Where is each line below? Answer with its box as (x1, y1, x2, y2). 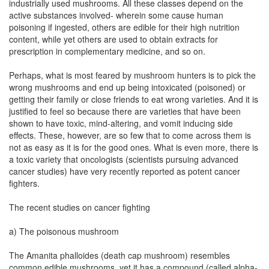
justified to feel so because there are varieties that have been (9, 105, 241, 117)
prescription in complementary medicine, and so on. (9, 45, 205, 57)
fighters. (9, 177, 40, 189)
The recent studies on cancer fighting (9, 201, 150, 213)
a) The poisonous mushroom (9, 225, 119, 237)
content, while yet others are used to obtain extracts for (9, 33, 218, 45)
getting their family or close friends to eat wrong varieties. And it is (9, 93, 258, 105)
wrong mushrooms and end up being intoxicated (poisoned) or (9, 81, 246, 93)
